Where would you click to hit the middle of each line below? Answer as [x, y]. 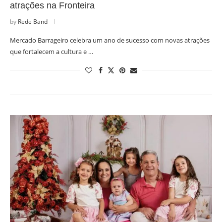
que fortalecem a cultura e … [52, 52]
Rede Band [33, 22]
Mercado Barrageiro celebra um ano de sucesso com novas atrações [110, 40]
